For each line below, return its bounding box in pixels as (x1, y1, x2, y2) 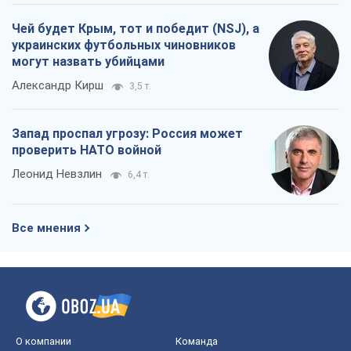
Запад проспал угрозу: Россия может (12, 125, 243, 141)
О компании (16, 335, 71, 347)
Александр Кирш (12, 78, 103, 92)
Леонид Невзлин (12, 166, 102, 181)
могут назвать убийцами (12, 53, 165, 69)
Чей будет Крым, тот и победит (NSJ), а (12, 20, 259, 36)
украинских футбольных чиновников (12, 37, 236, 52)
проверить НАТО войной (12, 142, 161, 157)
